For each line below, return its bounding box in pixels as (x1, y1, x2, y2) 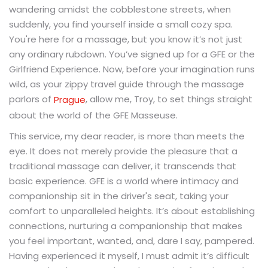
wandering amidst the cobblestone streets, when (9, 3, 231, 16)
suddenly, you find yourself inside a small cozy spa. (9, 18, 233, 31)
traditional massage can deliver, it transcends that (9, 159, 236, 172)
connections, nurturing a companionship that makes (9, 219, 242, 232)
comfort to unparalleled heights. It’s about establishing (9, 204, 255, 217)
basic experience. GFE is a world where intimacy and (9, 174, 239, 187)
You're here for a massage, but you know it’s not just (9, 33, 242, 46)
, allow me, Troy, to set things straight (86, 93, 252, 106)
